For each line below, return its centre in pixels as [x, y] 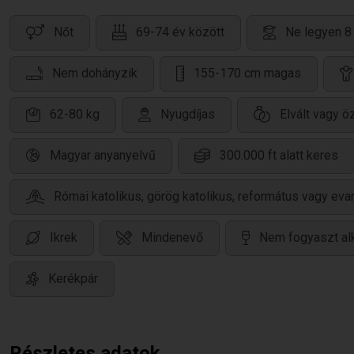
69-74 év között [180, 32]
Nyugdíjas [188, 115]
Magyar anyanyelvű [103, 156]
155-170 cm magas [247, 73]
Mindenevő [172, 238]
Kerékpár [73, 279]
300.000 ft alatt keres [279, 156]
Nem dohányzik [95, 73]
